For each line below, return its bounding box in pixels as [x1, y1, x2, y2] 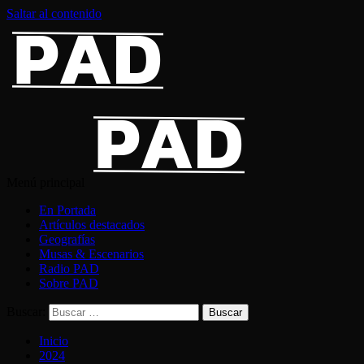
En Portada [39, 203, 96, 217]
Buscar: [6, 305, 45, 318]
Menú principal [6, 175, 84, 189]
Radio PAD [39, 262, 99, 275]
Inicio [39, 334, 68, 348]
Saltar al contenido [6, 6, 102, 20]
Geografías [39, 232, 95, 246]
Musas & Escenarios [39, 247, 144, 261]
